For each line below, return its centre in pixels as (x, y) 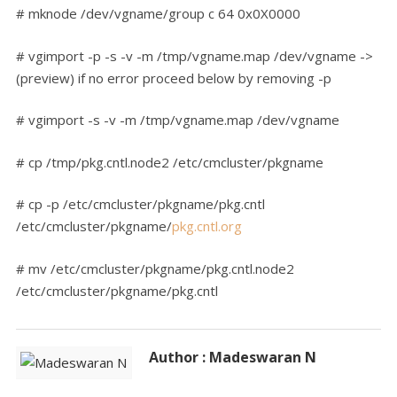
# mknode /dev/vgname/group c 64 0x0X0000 (158, 14)
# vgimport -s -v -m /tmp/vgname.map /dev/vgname (178, 120)
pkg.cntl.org (207, 226)
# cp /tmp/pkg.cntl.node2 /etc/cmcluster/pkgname (170, 162)
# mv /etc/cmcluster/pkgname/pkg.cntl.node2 (155, 268)
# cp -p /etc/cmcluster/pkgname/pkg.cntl (140, 204)
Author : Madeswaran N (233, 357)
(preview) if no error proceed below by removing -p (174, 78)
